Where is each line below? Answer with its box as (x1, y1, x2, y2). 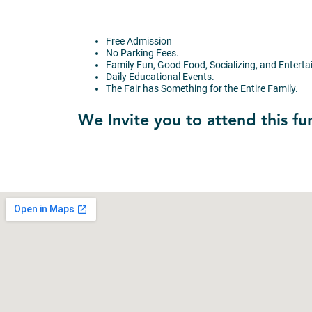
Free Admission (106, 36, 172, 47)
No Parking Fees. (106, 47, 179, 59)
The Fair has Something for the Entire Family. (106, 83, 298, 95)
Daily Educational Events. (106, 71, 214, 83)
